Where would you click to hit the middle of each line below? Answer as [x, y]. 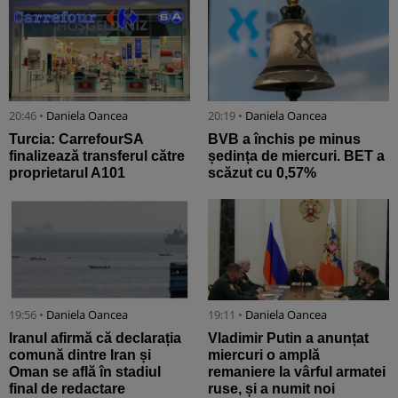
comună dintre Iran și [80, 355]
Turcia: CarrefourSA [76, 139]
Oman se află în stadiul [85, 372]
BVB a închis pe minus [284, 139]
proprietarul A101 [67, 172]
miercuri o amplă [264, 355]
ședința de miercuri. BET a [296, 155]
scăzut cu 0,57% [262, 172]
